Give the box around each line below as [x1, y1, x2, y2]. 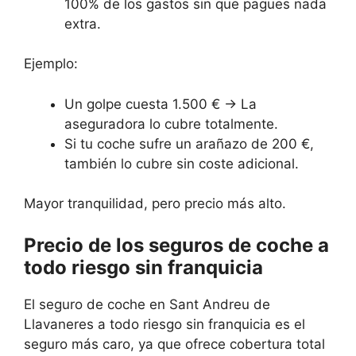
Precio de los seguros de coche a [24, 233, 329, 257]
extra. [64, 15, 101, 32]
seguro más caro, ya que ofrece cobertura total [24, 335, 325, 352]
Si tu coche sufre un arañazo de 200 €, [64, 135, 314, 152]
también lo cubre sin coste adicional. [64, 155, 299, 172]
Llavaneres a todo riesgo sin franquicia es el [24, 315, 305, 332]
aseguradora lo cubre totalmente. [64, 115, 278, 132]
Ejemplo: [24, 56, 78, 72]
